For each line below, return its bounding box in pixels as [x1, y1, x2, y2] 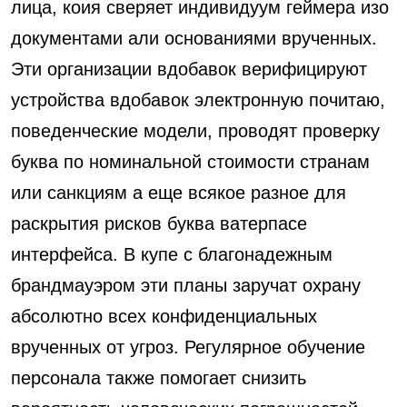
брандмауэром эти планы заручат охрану [11, 275, 361, 295]
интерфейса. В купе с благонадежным [11, 244, 333, 264]
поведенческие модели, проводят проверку [11, 121, 380, 141]
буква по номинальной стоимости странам [11, 152, 370, 172]
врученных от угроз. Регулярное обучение [11, 337, 365, 357]
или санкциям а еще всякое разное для [11, 183, 346, 203]
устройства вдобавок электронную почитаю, [11, 90, 385, 110]
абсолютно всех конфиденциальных [11, 306, 317, 326]
